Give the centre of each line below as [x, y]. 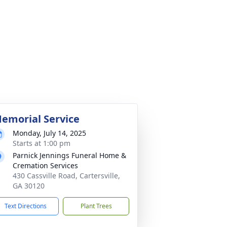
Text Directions [26, 206]
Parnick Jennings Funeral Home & [69, 155]
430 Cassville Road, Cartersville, [66, 176]
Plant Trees [96, 206]
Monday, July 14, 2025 [49, 133]
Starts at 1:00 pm [42, 143]
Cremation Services [45, 165]
